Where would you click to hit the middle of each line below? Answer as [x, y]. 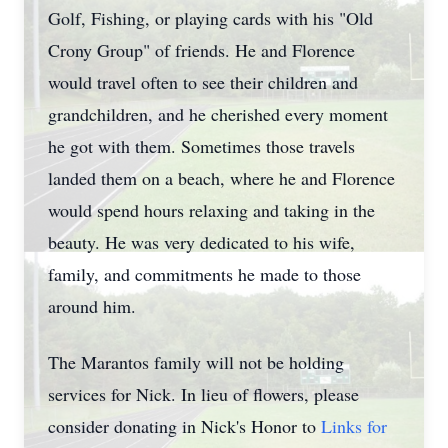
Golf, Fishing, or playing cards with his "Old [210, 18]
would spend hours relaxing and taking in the [211, 210]
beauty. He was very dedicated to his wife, [201, 242]
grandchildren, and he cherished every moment [218, 114]
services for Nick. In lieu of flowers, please [203, 394]
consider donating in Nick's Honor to [184, 426]
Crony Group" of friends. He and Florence [201, 50]
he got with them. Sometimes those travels [201, 146]
